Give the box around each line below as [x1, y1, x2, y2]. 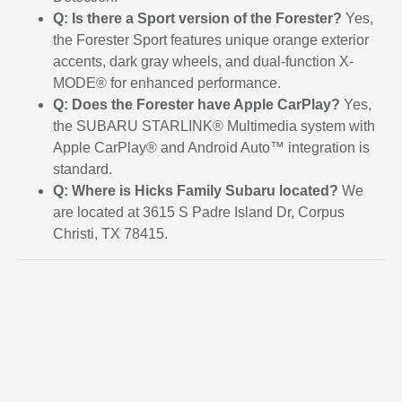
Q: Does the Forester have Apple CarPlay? [53, 97, 341, 113]
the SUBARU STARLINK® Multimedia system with [53, 118, 376, 135]
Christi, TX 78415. [53, 226, 169, 242]
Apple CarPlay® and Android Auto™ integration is [53, 140, 371, 156]
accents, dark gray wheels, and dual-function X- [53, 54, 354, 70]
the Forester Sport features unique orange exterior [53, 32, 370, 48]
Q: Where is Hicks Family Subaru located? [53, 183, 339, 199]
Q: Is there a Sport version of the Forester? [53, 11, 343, 27]
